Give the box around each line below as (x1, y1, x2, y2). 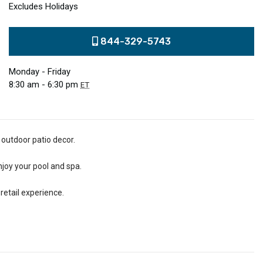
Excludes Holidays (9, 1, 78, 12)
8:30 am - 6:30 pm (9, 79, 80, 90)
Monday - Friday (9, 66, 70, 77)
